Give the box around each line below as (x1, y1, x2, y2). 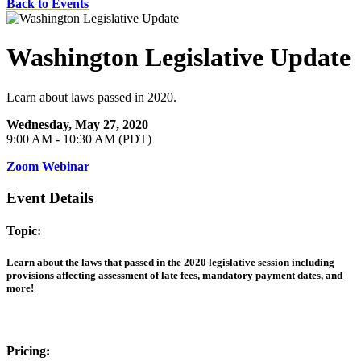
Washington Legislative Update (6, 43, 351, 73)
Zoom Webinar (6, 159, 89, 173)
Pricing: (6, 344, 50, 359)
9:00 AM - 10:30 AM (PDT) (6, 131, 151, 146)
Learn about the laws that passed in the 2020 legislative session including (6, 256, 334, 269)
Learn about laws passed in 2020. (6, 89, 176, 104)
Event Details (6, 189, 93, 206)
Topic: (6, 223, 93, 238)
